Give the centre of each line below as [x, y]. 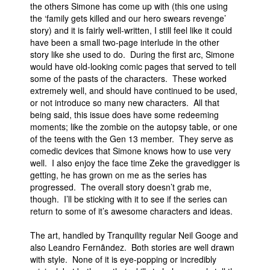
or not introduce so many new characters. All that [125, 102]
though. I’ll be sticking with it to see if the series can [129, 199]
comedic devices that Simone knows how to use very [130, 151]
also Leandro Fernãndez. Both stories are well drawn [132, 247]
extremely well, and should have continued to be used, [134, 90]
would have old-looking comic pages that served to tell [133, 66]
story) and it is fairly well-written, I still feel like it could [131, 30]
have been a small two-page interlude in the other [125, 42]
